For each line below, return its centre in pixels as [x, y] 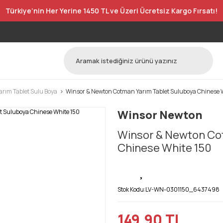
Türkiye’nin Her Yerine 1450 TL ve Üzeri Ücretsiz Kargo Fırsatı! [111, 11]
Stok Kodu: [131, 189]
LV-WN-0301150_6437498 [182, 189]
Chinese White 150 [165, 148]
